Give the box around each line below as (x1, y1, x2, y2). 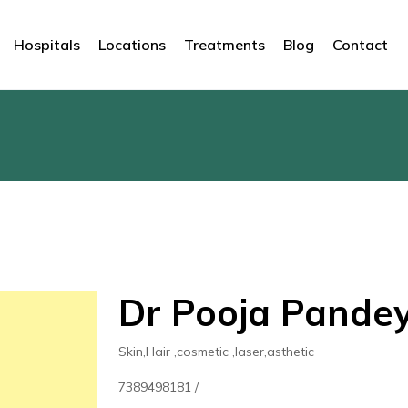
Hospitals (14, 35, 80, 54)
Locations (98, 35, 166, 54)
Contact (332, 35, 388, 54)
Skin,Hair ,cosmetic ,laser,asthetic (118, 343, 315, 360)
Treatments (184, 35, 265, 54)
